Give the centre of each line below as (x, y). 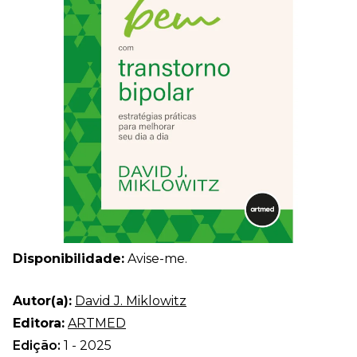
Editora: (39, 323)
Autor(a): (42, 300)
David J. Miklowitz (131, 300)
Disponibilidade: (69, 258)
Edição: (38, 345)
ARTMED (97, 323)
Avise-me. (156, 258)
